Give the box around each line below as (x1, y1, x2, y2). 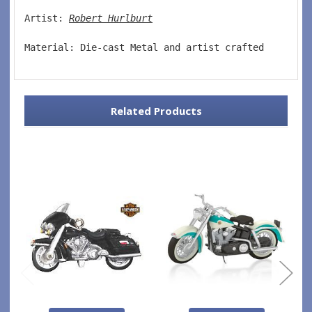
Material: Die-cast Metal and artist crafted (24, 41, 275, 53)
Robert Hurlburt (69, 12, 153, 24)
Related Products (110, 103, 202, 118)
